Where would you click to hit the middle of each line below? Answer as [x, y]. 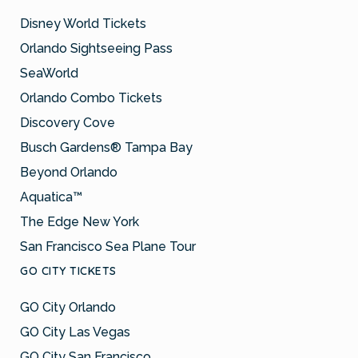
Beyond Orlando [69, 172]
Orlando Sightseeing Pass [96, 48]
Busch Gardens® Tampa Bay [106, 147]
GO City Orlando [68, 307]
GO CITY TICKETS [68, 270]
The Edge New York [80, 221]
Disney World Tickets [83, 23]
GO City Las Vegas [75, 332]
